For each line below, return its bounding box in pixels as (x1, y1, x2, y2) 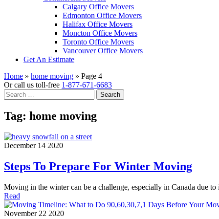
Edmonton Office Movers (63, 11, 142, 20)
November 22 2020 (4, 209, 64, 218)
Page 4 (81, 72, 102, 80)
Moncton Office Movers (63, 29, 137, 37)
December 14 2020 (4, 141, 63, 150)
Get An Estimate (23, 55, 74, 64)
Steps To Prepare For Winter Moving (4, 159, 192, 173)
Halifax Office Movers (63, 20, 132, 28)
